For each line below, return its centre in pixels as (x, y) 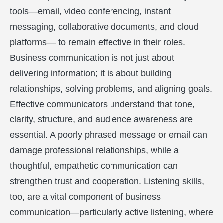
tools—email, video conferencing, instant (90, 11)
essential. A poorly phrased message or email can (109, 135)
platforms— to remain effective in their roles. (98, 42)
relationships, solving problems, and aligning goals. (111, 89)
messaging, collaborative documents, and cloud (104, 27)
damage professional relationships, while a (94, 150)
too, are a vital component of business (85, 197)
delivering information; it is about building (91, 73)
